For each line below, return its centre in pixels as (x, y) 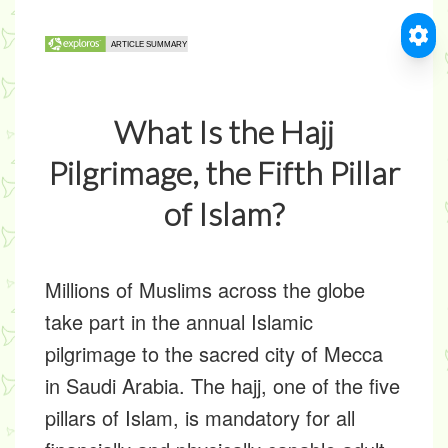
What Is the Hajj (224, 131)
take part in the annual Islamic (179, 321)
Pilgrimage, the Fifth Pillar (224, 172)
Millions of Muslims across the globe (205, 289)
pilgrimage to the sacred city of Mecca (214, 353)
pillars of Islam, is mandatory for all (200, 417)
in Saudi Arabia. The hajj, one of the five (222, 385)
